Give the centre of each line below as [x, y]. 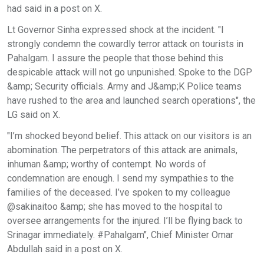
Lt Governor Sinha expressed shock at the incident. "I [115, 29]
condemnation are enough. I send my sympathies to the [121, 178]
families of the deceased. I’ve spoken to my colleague [119, 192]
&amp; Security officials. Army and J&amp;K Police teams [124, 86]
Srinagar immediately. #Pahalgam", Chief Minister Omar [120, 235]
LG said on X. [34, 114]
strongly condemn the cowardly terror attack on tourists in [125, 44]
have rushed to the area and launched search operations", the [131, 100]
